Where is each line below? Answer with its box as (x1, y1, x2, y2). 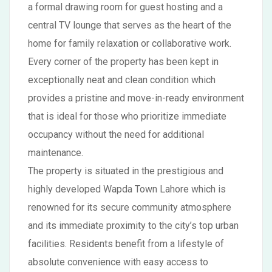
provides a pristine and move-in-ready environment (28, 92, 244, 104)
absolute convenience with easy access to (28, 256, 208, 268)
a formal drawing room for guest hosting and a (28, 1, 223, 13)
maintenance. (28, 147, 83, 158)
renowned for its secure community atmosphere (28, 202, 231, 213)
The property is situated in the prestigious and (28, 165, 223, 177)
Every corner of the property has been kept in (28, 56, 219, 67)
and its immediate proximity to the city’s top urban (28, 220, 239, 231)
